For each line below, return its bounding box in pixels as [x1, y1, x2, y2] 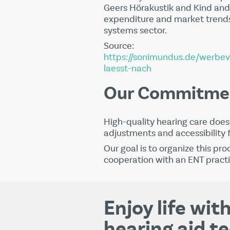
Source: [104, 40, 134, 52]
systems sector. [104, 25, 167, 36]
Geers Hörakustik [104, 2, 174, 14]
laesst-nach [104, 63, 151, 74]
